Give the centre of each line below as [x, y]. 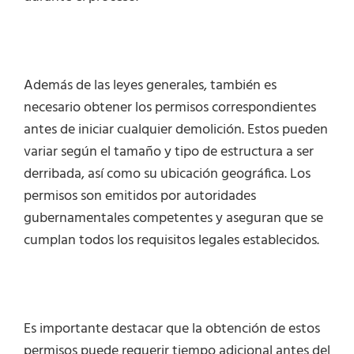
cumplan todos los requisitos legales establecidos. [171, 241]
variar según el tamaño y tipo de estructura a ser [169, 153]
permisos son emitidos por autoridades [140, 197]
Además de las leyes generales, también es [150, 86]
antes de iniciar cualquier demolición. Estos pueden [176, 130]
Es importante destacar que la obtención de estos [172, 330]
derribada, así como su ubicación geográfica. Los [167, 175]
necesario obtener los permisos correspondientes [170, 108]
